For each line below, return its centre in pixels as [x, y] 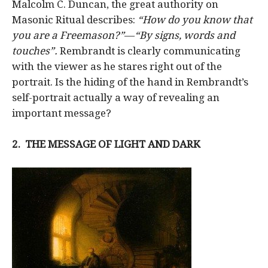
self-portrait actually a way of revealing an [116, 97]
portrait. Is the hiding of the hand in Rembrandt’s [130, 82]
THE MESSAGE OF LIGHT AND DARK [113, 144]
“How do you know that [195, 19]
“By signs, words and [185, 35]
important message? [62, 113]
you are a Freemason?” [68, 35]
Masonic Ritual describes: [75, 19]
